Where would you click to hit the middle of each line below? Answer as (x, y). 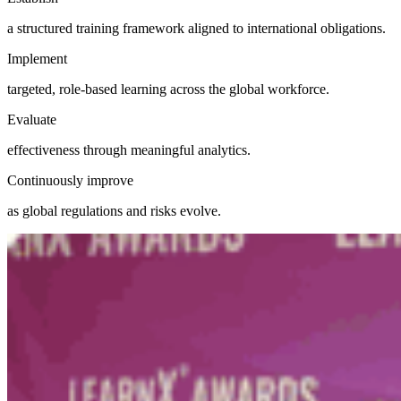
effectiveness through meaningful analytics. (129, 149)
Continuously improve (70, 180)
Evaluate (32, 119)
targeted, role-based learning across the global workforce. (168, 89)
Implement (37, 58)
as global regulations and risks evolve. (114, 210)
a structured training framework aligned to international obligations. (196, 28)
